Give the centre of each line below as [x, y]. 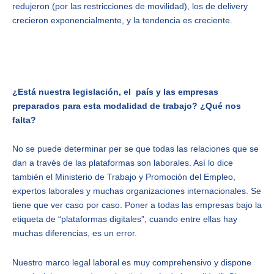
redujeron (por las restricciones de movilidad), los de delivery [130, 6]
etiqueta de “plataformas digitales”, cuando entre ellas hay [125, 219]
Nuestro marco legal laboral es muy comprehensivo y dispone [132, 262]
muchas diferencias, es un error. [75, 233]
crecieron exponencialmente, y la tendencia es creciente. [122, 20]
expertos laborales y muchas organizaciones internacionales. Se [137, 191]
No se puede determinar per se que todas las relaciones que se [135, 149]
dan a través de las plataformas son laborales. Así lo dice [123, 163]
